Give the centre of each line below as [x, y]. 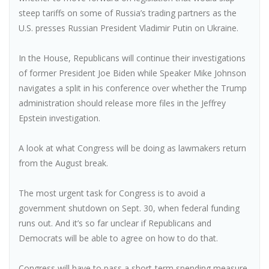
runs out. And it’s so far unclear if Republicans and [115, 223]
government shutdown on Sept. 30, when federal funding [129, 208]
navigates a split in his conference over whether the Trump [133, 88]
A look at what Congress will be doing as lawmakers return [132, 148]
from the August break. [63, 163]
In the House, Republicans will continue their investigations [132, 58]
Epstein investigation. [59, 118]
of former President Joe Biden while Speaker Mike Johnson [132, 73]
